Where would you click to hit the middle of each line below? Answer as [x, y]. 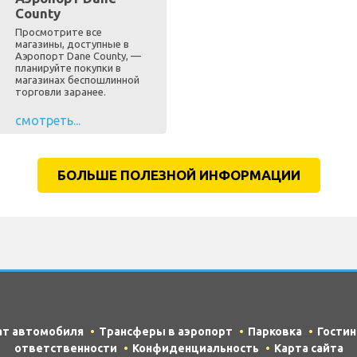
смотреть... [47, 121]
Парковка [275, 332]
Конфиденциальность [195, 349]
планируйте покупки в [68, 68]
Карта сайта [308, 349]
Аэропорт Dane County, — [78, 56]
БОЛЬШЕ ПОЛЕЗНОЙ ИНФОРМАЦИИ [178, 175]
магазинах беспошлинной [77, 80]
